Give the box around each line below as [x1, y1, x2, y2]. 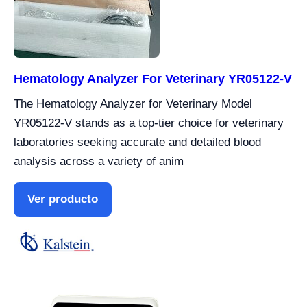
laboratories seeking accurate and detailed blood [14, 136, 261, 149]
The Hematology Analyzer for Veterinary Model [14, 97, 252, 110]
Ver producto [27, 193, 98, 206]
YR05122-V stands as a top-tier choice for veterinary [14, 116, 284, 130]
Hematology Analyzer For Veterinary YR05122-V [14, 72, 292, 86]
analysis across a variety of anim [14, 155, 184, 168]
